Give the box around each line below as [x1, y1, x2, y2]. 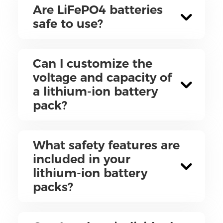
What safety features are [32, 138, 180, 153]
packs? [32, 180, 73, 195]
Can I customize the [32, 56, 152, 71]
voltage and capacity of [32, 70, 172, 85]
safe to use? [32, 16, 103, 31]
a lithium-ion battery [32, 84, 158, 99]
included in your [32, 152, 130, 167]
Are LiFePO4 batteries [32, 2, 163, 17]
